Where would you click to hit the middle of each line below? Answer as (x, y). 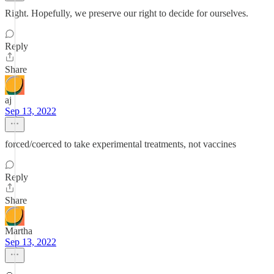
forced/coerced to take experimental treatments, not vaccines (120, 144)
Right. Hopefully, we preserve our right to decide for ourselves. (127, 13)
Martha (19, 231)
